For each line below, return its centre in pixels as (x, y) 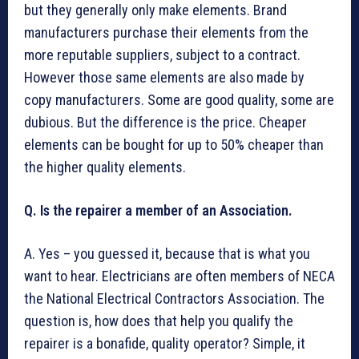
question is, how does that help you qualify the (159, 321)
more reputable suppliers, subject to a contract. (162, 55)
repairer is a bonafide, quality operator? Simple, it (165, 344)
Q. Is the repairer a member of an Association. (158, 211)
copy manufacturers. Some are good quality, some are (179, 100)
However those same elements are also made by (164, 78)
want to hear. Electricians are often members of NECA (179, 276)
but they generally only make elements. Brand (155, 10)
